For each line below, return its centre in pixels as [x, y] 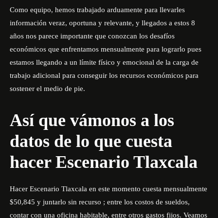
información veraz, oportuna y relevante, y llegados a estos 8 [102, 23]
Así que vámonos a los [92, 120]
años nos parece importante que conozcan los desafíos [92, 36]
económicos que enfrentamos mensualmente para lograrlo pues [106, 49]
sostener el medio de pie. [47, 89]
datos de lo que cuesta [91, 141]
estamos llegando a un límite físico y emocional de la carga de [104, 62]
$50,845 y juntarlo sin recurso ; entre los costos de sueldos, [100, 202]
